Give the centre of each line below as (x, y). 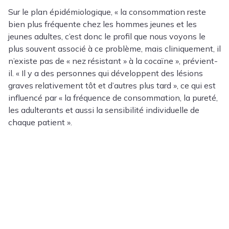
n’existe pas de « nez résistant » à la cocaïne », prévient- (113, 61)
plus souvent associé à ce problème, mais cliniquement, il (114, 49)
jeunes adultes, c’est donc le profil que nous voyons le (107, 37)
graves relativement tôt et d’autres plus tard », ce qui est (112, 86)
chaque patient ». (40, 122)
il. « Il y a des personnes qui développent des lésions (106, 73)
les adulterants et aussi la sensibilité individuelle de (104, 110)
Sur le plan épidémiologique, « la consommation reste (107, 12)
